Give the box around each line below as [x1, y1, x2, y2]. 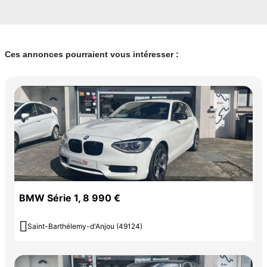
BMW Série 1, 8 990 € [19, 192, 120, 204]
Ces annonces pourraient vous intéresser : [5, 49, 179, 60]
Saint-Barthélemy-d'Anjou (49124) [27, 222, 142, 231]
